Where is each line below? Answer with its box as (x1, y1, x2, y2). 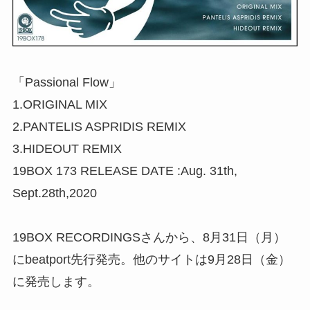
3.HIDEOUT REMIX (12, 141, 122, 156)
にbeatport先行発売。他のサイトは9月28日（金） (12, 252, 291, 266)
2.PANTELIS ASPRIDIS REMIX (12, 119, 186, 134)
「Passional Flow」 (12, 75, 121, 89)
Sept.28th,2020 (12, 185, 97, 200)
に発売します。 (12, 274, 100, 289)
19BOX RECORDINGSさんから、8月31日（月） (12, 230, 286, 244)
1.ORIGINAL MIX (12, 97, 107, 111)
